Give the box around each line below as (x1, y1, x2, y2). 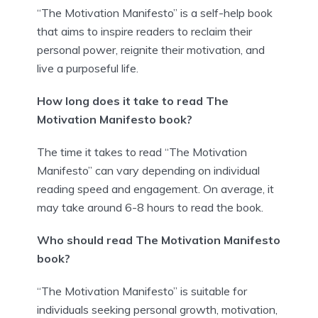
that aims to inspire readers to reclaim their (37, 23, 252, 38)
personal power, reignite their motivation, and (37, 42, 265, 57)
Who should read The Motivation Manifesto (37, 232, 280, 247)
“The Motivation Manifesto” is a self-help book (37, 5, 273, 20)
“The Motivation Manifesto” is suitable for (37, 283, 247, 298)
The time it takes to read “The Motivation (37, 144, 247, 159)
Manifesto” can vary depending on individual (37, 163, 260, 177)
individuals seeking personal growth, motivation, (37, 302, 278, 317)
